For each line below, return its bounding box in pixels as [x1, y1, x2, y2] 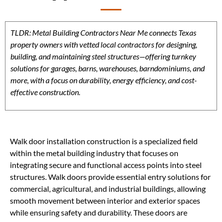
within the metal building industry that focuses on [10, 148, 178, 158]
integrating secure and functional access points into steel [10, 160, 202, 170]
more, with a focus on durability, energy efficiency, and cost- [10, 75, 197, 85]
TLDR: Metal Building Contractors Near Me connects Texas [10, 28, 196, 37]
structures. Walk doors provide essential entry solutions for [10, 172, 211, 182]
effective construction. [10, 87, 80, 97]
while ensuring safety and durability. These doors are [10, 208, 187, 218]
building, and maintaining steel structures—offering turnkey [10, 52, 196, 61]
